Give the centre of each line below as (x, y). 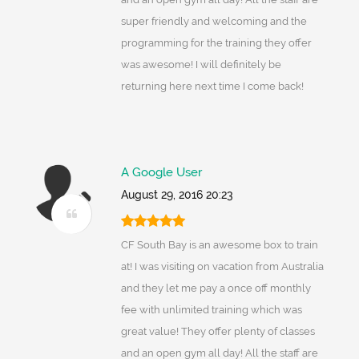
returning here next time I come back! (212, 87)
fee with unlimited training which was (211, 310)
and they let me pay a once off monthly (216, 288)
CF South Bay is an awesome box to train (219, 245)
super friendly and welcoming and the (214, 22)
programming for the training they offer (216, 43)
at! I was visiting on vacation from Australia (222, 267)
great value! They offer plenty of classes (218, 332)
